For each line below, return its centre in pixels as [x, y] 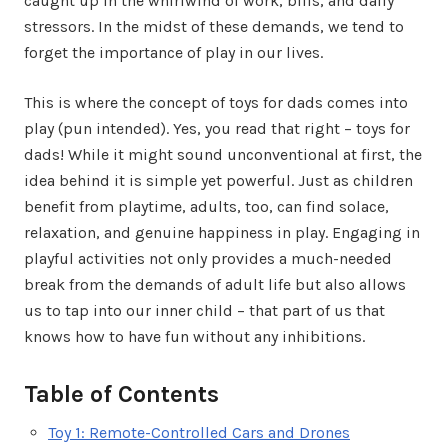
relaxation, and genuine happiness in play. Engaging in [222, 233]
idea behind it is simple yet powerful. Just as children [218, 181]
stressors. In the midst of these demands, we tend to [214, 27]
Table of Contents [121, 394]
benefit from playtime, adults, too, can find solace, [206, 207]
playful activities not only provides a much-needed [208, 259]
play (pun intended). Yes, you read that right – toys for [217, 129]
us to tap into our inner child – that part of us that [204, 311]
